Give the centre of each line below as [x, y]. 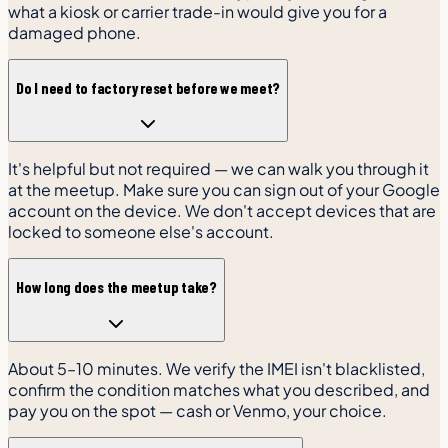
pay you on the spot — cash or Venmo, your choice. [197, 410]
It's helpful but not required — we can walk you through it [218, 169]
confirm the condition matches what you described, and [219, 389]
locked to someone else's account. [141, 232]
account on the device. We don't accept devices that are [222, 211]
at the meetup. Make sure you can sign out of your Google [224, 190]
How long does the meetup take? [116, 286]
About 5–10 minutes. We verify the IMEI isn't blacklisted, [216, 368]
